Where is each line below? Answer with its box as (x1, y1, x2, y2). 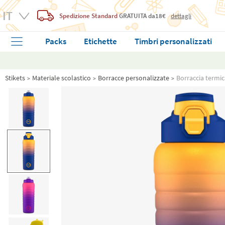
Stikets (5, 73, 25, 82)
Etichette (84, 36, 118, 47)
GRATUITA (119, 11, 147, 20)
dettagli (171, 11, 191, 20)
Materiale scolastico (32, 73, 91, 82)
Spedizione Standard (59, 11, 118, 20)
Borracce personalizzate (98, 73, 169, 82)
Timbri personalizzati (134, 36, 212, 47)
